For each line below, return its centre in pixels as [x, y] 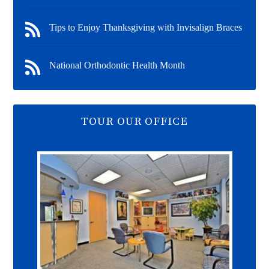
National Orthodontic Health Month [117, 65]
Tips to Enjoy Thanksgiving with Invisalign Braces [146, 27]
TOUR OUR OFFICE [134, 121]
